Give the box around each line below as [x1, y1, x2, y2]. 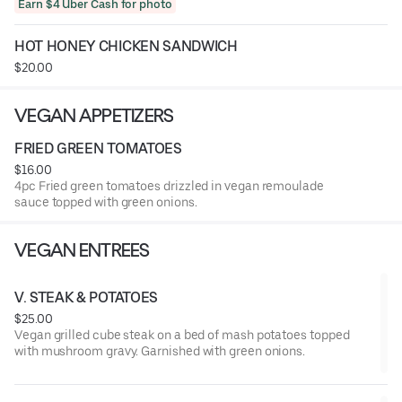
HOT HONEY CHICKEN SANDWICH [14, 37, 238, 55]
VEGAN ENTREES [78, 238, 150, 261]
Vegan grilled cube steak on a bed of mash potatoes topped [14, 327, 350, 342]
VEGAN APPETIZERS [14, 103, 174, 127]
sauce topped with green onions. [14, 194, 197, 209]
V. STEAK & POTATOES [14, 288, 158, 306]
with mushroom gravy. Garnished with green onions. [14, 343, 306, 358]
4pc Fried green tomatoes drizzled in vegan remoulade [14, 178, 324, 193]
